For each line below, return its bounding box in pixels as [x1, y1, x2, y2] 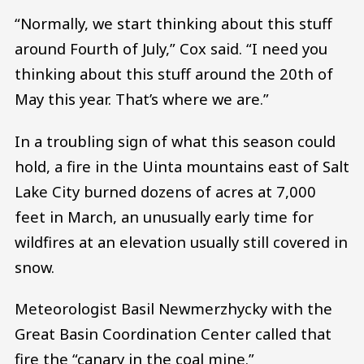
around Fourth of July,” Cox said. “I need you [15, 38, 327, 59]
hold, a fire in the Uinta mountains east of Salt [15, 155, 349, 176]
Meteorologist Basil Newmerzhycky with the [15, 298, 332, 319]
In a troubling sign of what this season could [15, 130, 336, 151]
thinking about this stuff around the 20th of [15, 63, 333, 84]
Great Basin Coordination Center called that [15, 323, 331, 344]
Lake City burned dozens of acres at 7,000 [15, 180, 316, 201]
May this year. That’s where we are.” [15, 89, 269, 110]
